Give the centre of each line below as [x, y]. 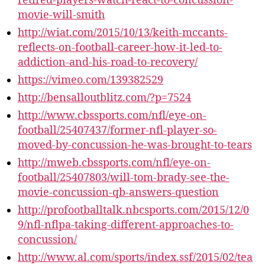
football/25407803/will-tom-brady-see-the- [124, 178]
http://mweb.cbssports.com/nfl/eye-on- [114, 163]
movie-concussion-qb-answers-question [118, 193]
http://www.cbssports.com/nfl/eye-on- [112, 116]
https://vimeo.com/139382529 [91, 80]
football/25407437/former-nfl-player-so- [117, 130]
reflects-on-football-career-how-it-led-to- [120, 48]
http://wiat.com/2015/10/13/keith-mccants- [123, 33]
